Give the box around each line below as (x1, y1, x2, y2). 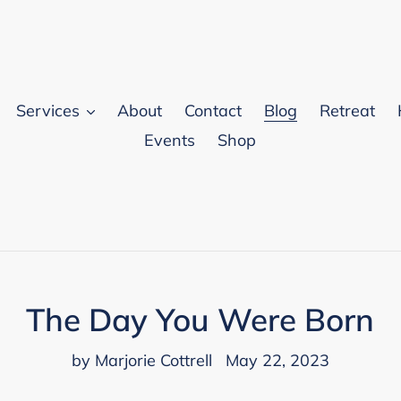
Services (15, 100, 80, 121)
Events (144, 130, 195, 150)
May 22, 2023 (225, 350, 329, 371)
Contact (183, 100, 242, 121)
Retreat (319, 100, 375, 121)
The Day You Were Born (26, 300, 375, 339)
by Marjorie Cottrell (71, 350, 212, 371)
